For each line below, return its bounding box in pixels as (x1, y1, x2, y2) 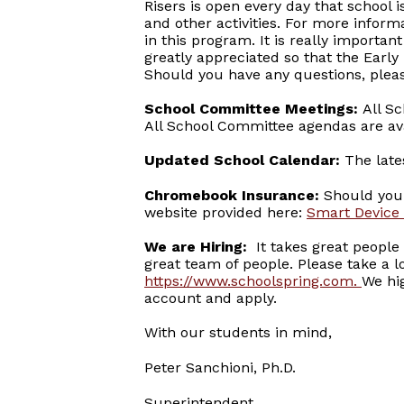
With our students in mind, (144, 324, 332, 341)
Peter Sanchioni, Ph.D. (144, 359, 296, 376)
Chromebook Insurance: (144, 187, 319, 204)
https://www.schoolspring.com (144, 272, 353, 289)
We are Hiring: (144, 238, 247, 255)
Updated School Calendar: (144, 151, 340, 169)
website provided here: (144, 204, 307, 221)
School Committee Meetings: (144, 100, 363, 117)
